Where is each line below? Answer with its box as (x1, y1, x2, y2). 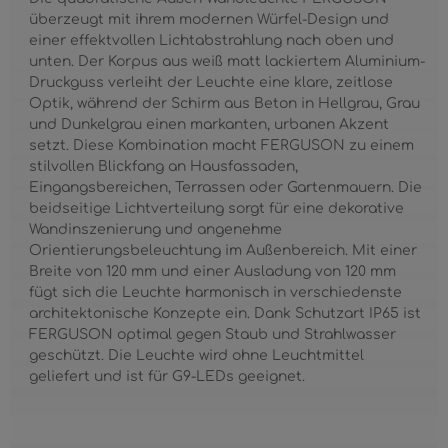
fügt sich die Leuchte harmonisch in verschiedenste (29, 285, 403, 300)
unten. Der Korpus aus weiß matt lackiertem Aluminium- (29, 54, 426, 69)
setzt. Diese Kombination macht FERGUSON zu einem (29, 138, 415, 153)
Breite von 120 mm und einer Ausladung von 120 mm (29, 264, 397, 279)
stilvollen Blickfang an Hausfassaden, (29, 159, 299, 174)
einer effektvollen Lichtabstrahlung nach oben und (29, 33, 395, 48)
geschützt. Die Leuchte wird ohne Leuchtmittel (29, 348, 365, 363)
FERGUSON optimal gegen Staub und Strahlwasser (29, 327, 397, 342)
